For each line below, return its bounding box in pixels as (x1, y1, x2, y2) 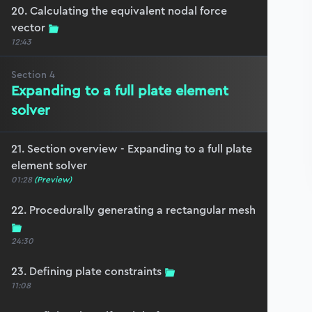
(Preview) (34, 173, 72, 186)
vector (11, 19, 45, 36)
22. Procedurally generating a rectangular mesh (11, 202, 256, 218)
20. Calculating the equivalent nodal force (11, 3, 227, 19)
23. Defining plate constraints (11, 263, 162, 279)
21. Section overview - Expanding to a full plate (11, 141, 252, 157)
